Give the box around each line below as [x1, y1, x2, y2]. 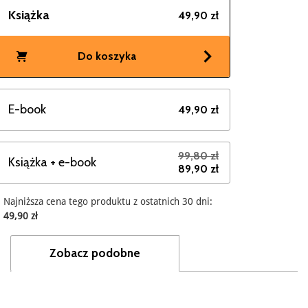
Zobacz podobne [49, 245, 140, 260]
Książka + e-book [8, 154, 96, 170]
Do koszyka [77, 49, 136, 63]
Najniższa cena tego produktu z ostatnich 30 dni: [3, 195, 212, 207]
